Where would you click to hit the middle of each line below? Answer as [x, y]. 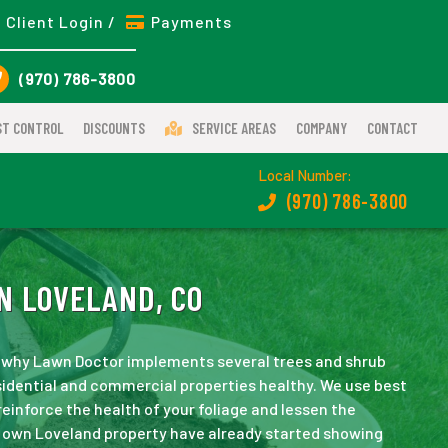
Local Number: [304, 174]
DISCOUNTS [114, 128]
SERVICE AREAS [234, 128]
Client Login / [63, 21]
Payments [192, 21]
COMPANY [321, 128]
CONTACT [392, 128]
